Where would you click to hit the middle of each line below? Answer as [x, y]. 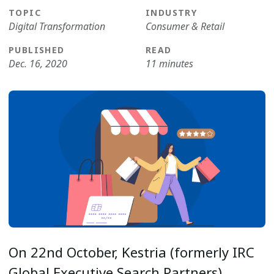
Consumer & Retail [185, 26]
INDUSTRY [172, 13]
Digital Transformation [57, 26]
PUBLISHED [37, 50]
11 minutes [169, 64]
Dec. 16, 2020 [38, 64]
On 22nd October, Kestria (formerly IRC [131, 252]
